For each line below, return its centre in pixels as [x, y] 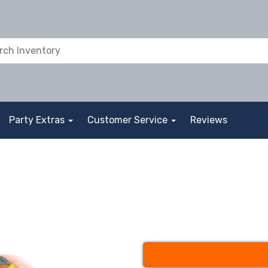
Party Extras [38, 120]
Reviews [209, 120]
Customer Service [129, 120]
